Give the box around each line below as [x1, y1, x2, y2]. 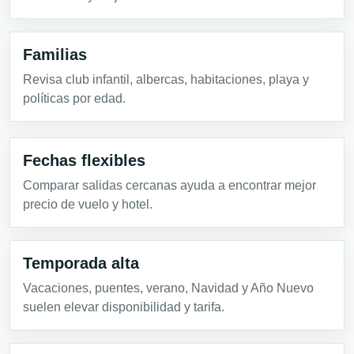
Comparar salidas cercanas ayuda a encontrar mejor [23, 179, 316, 193]
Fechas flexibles [23, 152, 145, 170]
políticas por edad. [23, 92, 126, 106]
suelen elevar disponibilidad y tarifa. [23, 300, 224, 314]
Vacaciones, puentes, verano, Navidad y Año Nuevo [23, 281, 314, 296]
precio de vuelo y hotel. [23, 198, 153, 212]
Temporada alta [23, 254, 139, 273]
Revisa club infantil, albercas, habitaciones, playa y [23, 73, 309, 87]
